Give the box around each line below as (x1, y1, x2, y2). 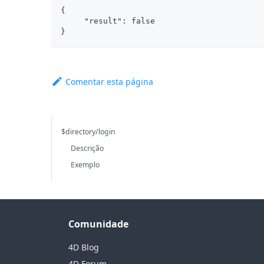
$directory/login (61, 126, 116, 137)
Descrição (71, 143, 104, 153)
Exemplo (71, 159, 100, 170)
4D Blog (68, 242, 99, 253)
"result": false (61, 16, 156, 25)
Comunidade (68, 217, 128, 230)
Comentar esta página (65, 75, 154, 87)
